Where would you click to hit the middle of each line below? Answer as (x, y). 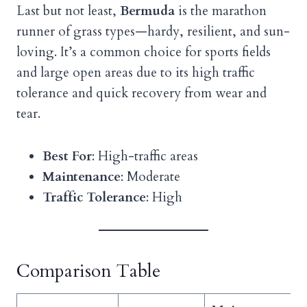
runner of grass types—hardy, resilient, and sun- (153, 32)
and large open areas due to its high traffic (136, 73)
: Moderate (150, 177)
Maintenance (82, 177)
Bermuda (147, 11)
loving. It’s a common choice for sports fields (144, 52)
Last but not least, (68, 11)
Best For (67, 157)
